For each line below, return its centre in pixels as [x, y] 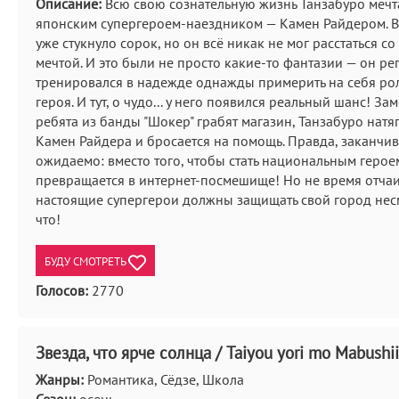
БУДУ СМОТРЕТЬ [86, 261]
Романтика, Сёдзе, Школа [164, 379]
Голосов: [62, 290]
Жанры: [60, 379]
